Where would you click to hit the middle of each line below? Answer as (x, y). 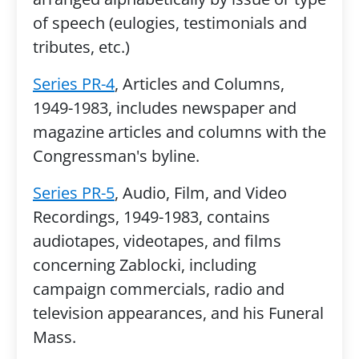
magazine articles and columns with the (179, 132)
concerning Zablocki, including (144, 265)
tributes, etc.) (81, 47)
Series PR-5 (73, 193)
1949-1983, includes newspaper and (164, 108)
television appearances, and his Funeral (178, 313)
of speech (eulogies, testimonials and (169, 23)
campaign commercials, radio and (158, 289)
